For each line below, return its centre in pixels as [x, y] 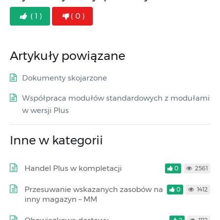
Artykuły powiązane [68, 55]
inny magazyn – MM [61, 199]
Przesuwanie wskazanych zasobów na [94, 189]
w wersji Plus [45, 110]
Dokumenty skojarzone [65, 78]
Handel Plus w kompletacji [73, 168]
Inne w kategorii [56, 140]
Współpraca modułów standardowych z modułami [116, 98]
